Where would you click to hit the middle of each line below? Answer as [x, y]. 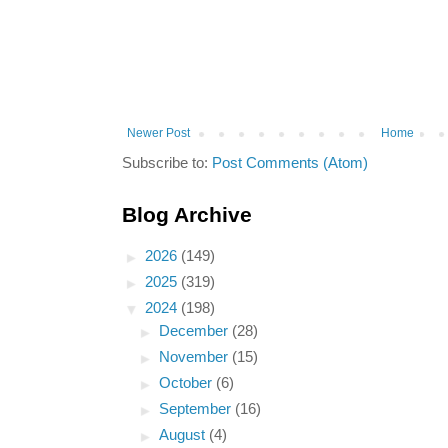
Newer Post [158, 133]
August [184, 435]
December [196, 331]
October [188, 383]
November [196, 357]
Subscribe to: [167, 163]
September [197, 409]
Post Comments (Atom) [290, 163]
